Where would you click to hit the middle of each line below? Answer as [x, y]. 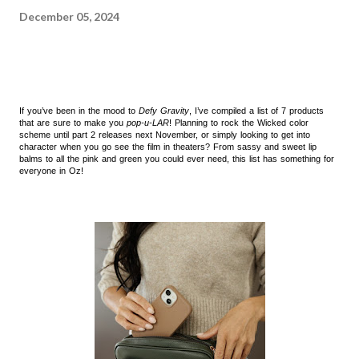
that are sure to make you [73, 123]
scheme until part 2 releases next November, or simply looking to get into [165, 135]
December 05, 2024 [69, 16]
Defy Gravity [162, 111]
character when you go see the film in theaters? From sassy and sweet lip [168, 147]
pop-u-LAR [148, 123]
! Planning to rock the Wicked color [239, 123]
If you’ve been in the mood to [77, 111]
